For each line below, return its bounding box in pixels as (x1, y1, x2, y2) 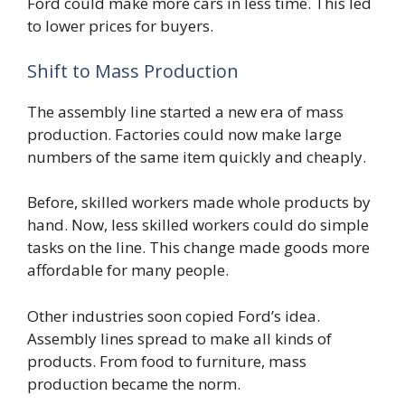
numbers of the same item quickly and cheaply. (27, 146, 366, 167)
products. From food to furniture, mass (27, 350, 306, 372)
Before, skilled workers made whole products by (27, 192, 371, 213)
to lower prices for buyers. (27, 15, 213, 37)
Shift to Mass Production (27, 58, 239, 83)
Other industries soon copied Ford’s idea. (27, 305, 320, 326)
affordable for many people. (27, 259, 229, 281)
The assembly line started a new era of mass (27, 100, 344, 122)
